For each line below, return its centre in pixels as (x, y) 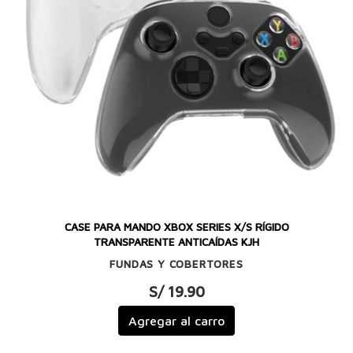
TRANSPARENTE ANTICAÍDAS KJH (176, 242)
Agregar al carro (176, 321)
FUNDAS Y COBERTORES (176, 264)
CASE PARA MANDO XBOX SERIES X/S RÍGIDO (176, 227)
